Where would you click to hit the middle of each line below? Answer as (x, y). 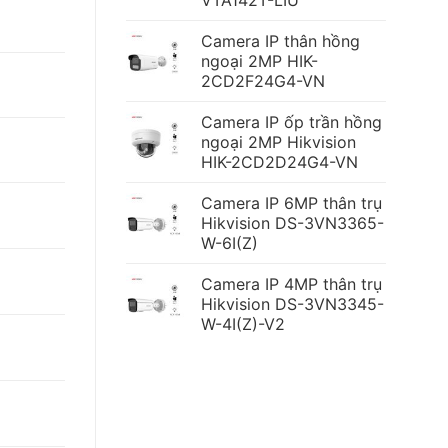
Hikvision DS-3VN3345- (292, 304)
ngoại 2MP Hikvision (278, 142)
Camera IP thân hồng (280, 41)
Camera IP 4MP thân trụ (291, 284)
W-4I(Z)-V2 (243, 324)
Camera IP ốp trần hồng (291, 122)
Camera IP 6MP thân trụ (291, 203)
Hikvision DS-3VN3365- (292, 223)
